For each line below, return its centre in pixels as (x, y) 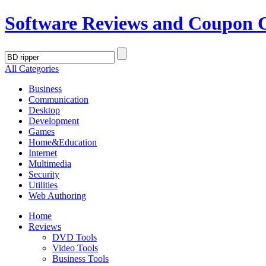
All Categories (32, 68)
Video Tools (75, 248)
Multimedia (50, 163)
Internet (43, 153)
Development (54, 121)
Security (44, 174)
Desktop (44, 110)
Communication (58, 99)
